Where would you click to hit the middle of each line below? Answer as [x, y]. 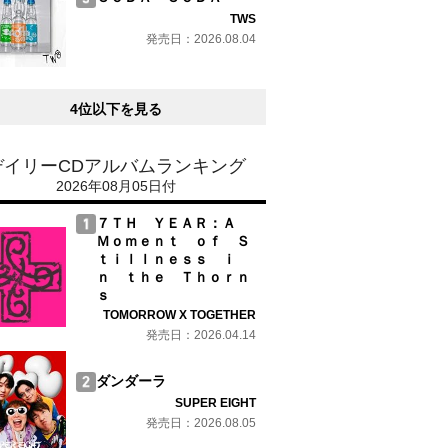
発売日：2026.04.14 [201, 335]
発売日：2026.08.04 [201, 39]
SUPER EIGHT [215, 403]
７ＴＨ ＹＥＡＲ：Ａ [173, 223]
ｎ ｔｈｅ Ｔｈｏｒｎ [173, 277]
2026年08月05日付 [116, 186]
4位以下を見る [116, 109]
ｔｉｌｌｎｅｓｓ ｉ [166, 259]
